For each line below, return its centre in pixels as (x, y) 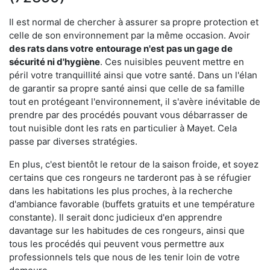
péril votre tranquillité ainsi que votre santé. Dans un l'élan (133, 75)
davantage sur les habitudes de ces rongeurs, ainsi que (127, 230)
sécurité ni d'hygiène (55, 61)
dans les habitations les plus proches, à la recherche (121, 190)
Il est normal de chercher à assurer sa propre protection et (134, 22)
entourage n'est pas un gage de (164, 48)
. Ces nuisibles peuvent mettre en (172, 61)
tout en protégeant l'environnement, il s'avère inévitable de (135, 101)
